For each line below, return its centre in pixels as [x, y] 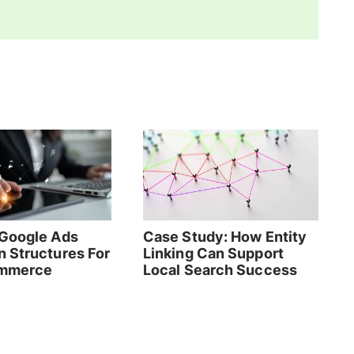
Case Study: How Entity [225, 237]
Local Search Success [220, 270]
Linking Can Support [213, 254]
